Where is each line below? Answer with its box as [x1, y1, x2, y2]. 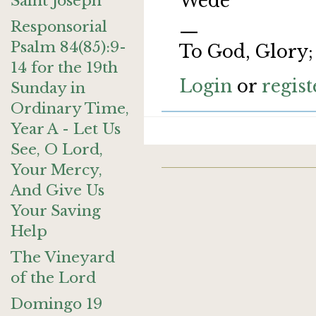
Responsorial [11, 18, 107, 36]
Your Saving [11, 202, 101, 220]
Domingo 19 [11, 295, 102, 313]
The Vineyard [11, 248, 115, 267]
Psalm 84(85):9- [11, 38, 126, 56]
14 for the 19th [11, 59, 118, 77]
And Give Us [11, 181, 104, 200]
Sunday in [11, 79, 85, 97]
